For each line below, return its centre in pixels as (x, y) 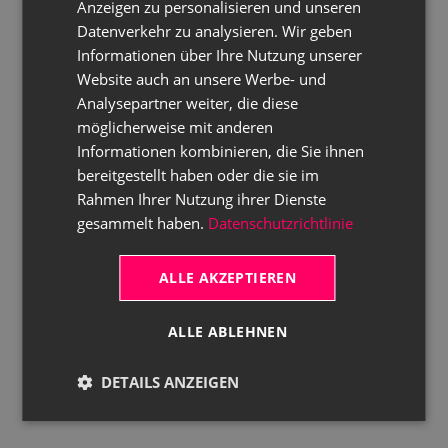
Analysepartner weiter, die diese (188, 102)
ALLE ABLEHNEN (227, 331)
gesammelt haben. (141, 222)
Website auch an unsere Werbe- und (202, 78)
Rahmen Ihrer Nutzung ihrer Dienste (202, 198)
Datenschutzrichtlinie (281, 222)
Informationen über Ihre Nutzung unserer (220, 54)
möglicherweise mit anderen (175, 126)
